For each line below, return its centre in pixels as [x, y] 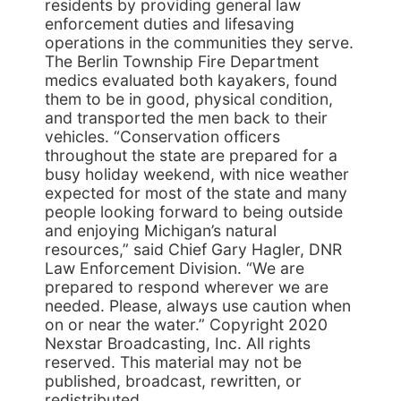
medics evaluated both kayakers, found [191, 80]
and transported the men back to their [186, 118]
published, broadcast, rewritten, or [173, 381]
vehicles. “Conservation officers [162, 137]
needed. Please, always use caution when [198, 306]
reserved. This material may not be [173, 362]
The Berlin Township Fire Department [182, 61]
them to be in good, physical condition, [189, 99]
